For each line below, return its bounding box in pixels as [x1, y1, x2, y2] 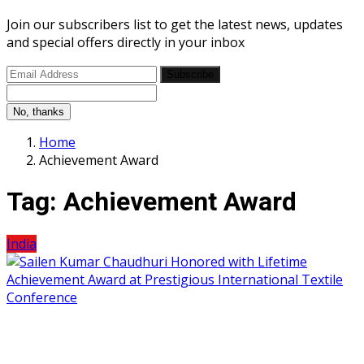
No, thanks [13, 106, 64, 119]
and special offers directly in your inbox [6, 33, 245, 52]
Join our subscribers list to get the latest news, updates [6, 15, 343, 34]
